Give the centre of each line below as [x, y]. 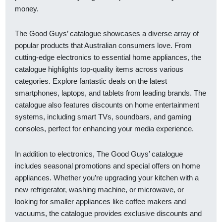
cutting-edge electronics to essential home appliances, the [108, 57]
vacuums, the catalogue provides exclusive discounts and [108, 213]
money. [27, 9]
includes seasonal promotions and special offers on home [108, 166]
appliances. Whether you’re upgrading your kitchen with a [107, 177]
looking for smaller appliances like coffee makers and [100, 201]
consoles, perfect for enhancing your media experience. [104, 129]
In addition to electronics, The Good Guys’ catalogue [99, 154]
